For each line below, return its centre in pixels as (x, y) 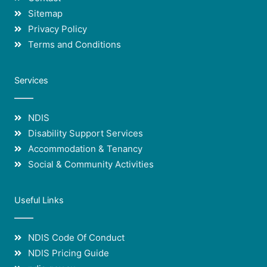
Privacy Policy (57, 29)
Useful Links (39, 201)
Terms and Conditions (74, 45)
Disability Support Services (85, 133)
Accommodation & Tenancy (85, 149)
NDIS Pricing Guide (68, 253)
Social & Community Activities (91, 164)
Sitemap (45, 14)
